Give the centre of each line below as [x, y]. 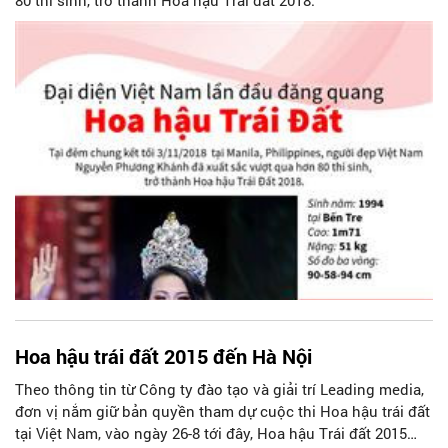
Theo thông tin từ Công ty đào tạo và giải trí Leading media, [219, 389]
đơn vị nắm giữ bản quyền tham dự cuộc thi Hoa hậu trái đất [222, 411]
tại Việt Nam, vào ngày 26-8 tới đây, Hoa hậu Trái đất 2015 [211, 433]
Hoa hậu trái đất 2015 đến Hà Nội [163, 356]
